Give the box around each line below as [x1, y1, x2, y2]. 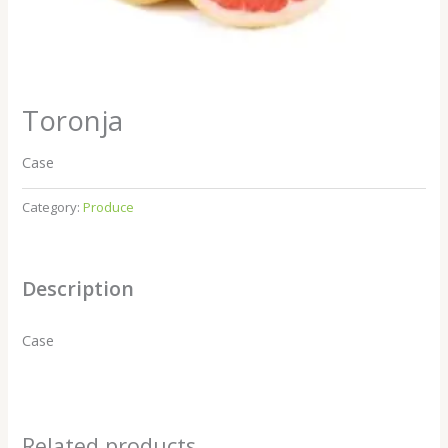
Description [22, 275, 135, 303]
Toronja [22, 101, 124, 139]
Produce [83, 197, 135, 216]
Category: [22, 197, 84, 216]
